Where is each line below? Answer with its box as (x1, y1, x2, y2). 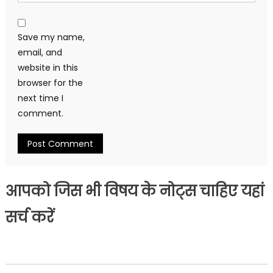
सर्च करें (5, 207, 54, 228)
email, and (17, 46, 62, 59)
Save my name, (17, 31, 85, 44)
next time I (17, 92, 63, 105)
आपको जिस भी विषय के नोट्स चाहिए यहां (5, 181, 264, 202)
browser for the (17, 77, 83, 90)
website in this (17, 62, 78, 74)
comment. (17, 107, 63, 120)
